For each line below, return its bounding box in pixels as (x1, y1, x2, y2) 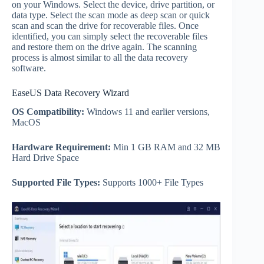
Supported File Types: (12, 177, 100, 188)
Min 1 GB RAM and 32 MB (111, 142, 220, 153)
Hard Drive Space (12, 153, 79, 163)
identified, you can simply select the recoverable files (12, 31, 207, 41)
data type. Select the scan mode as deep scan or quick (12, 9, 210, 20)
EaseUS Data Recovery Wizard (12, 87, 129, 98)
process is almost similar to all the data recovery (12, 52, 188, 62)
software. (12, 62, 46, 73)
